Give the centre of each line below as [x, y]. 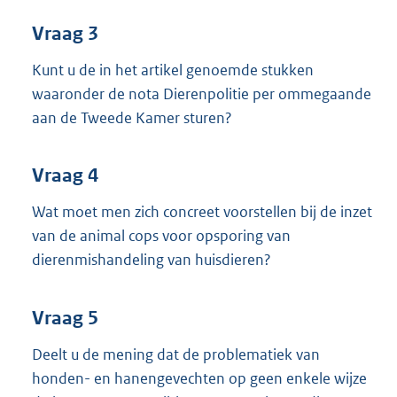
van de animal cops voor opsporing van [161, 236]
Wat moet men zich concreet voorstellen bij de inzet [202, 212]
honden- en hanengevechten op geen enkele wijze [199, 378]
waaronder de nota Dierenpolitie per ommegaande [202, 93]
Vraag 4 [65, 176]
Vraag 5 [65, 318]
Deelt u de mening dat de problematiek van [176, 354]
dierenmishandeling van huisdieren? [152, 260]
